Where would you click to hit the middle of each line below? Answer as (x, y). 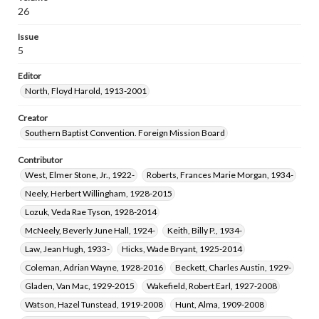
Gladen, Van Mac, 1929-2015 (80, 286)
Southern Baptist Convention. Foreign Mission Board (125, 133)
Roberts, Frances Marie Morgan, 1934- (220, 175)
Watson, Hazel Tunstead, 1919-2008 (94, 304)
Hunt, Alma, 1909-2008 (220, 304)
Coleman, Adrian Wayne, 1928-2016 (94, 267)
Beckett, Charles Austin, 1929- (233, 267)
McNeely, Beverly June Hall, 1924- (90, 230)
